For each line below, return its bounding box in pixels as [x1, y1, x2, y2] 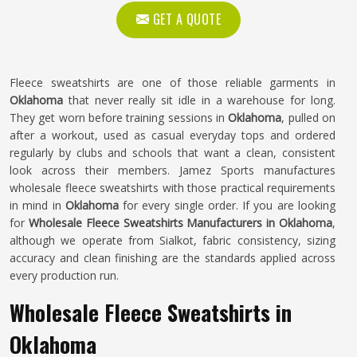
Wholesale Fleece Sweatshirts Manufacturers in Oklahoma [28, 215, 333, 230]
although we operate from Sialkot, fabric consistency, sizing [10, 233, 335, 248]
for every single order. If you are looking [123, 198, 336, 213]
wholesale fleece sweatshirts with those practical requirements [10, 180, 335, 195]
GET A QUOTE [152, 10, 222, 29]
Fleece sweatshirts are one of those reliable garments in [10, 75, 335, 90]
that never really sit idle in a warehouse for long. [68, 92, 336, 108]
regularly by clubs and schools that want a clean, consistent [10, 145, 335, 160]
